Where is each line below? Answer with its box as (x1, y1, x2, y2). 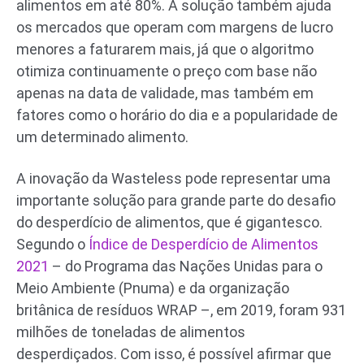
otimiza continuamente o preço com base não (16, 63, 317, 80)
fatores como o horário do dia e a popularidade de (16, 106, 338, 124)
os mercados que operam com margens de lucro (16, 19, 333, 37)
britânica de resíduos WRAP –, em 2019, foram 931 (16, 301, 346, 319)
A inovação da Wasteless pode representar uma (16, 170, 331, 188)
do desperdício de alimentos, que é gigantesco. (16, 214, 323, 232)
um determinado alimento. (16, 128, 188, 146)
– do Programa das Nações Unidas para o (49, 258, 323, 275)
